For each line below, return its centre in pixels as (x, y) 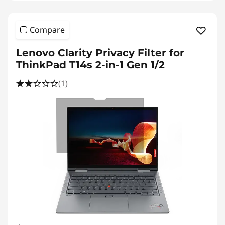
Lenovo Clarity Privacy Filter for (100, 53)
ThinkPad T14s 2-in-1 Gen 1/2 (90, 65)
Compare (47, 30)
